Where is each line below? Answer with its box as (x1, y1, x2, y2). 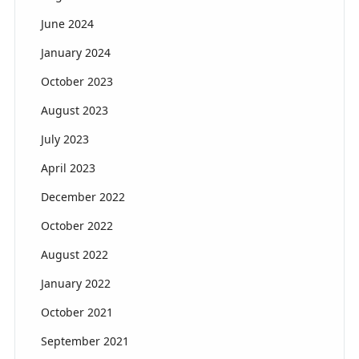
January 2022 (40, 275, 111, 291)
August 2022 (40, 246, 108, 262)
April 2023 (40, 159, 95, 175)
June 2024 (40, 15, 94, 31)
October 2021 (40, 304, 113, 320)
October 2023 (40, 73, 113, 89)
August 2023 (40, 102, 108, 118)
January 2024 (40, 44, 111, 60)
